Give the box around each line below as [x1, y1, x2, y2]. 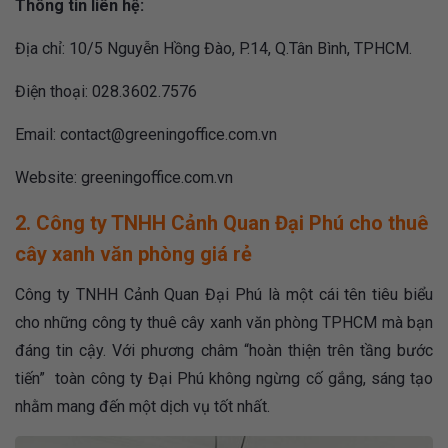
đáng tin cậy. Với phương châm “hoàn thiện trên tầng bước [15, 340, 433, 360]
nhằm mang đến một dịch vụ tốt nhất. [15, 396, 274, 416]
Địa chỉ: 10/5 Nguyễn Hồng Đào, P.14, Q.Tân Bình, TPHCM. [15, 38, 412, 58]
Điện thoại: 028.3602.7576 [15, 81, 201, 101]
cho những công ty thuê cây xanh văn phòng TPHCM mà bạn [15, 312, 433, 332]
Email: [15, 124, 60, 144]
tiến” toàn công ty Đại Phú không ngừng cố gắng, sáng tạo [15, 368, 433, 388]
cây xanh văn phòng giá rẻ [15, 241, 252, 266]
